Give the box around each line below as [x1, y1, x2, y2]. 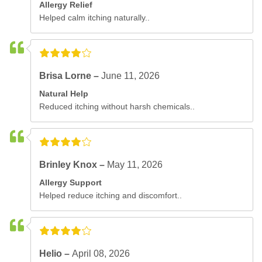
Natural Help [39, 89, 89, 99]
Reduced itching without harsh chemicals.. [39, 102, 195, 112]
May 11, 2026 [107, 160, 163, 170]
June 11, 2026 [101, 71, 160, 81]
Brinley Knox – [39, 160, 108, 170]
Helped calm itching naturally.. [39, 13, 150, 23]
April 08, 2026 [72, 249, 130, 259]
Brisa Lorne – [39, 71, 102, 81]
